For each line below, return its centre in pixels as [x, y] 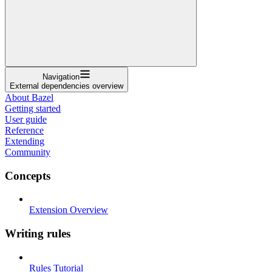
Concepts [28, 175]
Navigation [61, 76]
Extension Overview [69, 210]
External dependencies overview [66, 86]
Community [28, 152]
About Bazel [29, 97]
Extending [25, 141]
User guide [26, 119]
